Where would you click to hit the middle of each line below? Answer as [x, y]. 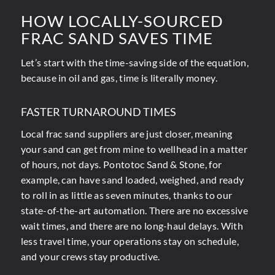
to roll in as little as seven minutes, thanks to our [126, 195]
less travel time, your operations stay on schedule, [130, 241]
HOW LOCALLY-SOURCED [122, 21]
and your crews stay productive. [90, 257]
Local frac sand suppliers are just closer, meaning [126, 134]
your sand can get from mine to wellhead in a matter [134, 149]
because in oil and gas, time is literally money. [119, 78]
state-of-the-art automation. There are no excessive [134, 211]
